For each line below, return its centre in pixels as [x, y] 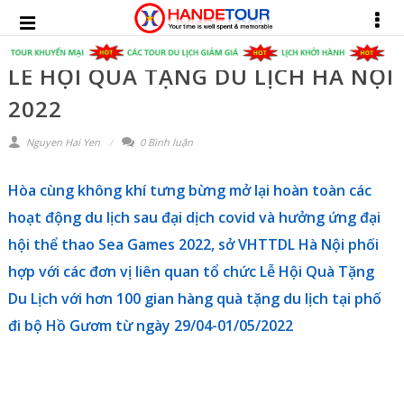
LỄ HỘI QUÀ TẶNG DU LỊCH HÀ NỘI [201, 76]
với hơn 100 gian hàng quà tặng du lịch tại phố [219, 298]
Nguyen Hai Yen [61, 142]
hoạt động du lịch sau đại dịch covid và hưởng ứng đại [194, 217]
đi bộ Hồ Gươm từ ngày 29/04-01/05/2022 [150, 326]
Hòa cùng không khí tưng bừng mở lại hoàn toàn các [189, 190]
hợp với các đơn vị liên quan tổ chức [133, 271]
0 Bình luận [165, 142]
